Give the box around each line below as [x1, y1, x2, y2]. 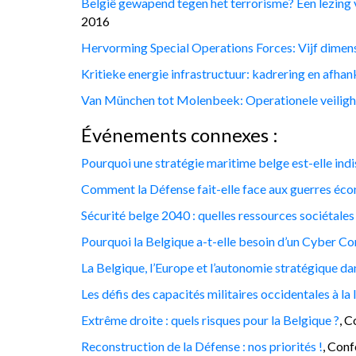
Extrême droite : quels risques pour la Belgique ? [81, 311, 339, 327]
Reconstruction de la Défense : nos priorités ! [81, 338, 323, 354]
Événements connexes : [81, 122, 278, 146]
